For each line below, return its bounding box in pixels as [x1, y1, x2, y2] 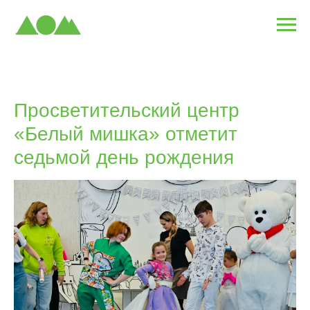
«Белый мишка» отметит [14, 122, 237, 145]
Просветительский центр [14, 99, 239, 121]
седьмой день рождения [14, 146, 234, 168]
